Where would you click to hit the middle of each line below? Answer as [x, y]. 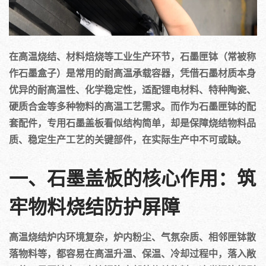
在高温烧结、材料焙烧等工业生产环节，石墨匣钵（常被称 [132, 56]
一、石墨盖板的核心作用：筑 [132, 180]
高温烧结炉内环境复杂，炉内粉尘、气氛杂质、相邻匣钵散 [132, 237]
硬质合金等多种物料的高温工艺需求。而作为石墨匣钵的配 [132, 106]
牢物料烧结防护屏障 [94, 208]
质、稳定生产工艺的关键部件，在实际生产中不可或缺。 [128, 139]
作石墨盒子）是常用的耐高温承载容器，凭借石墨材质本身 [132, 73]
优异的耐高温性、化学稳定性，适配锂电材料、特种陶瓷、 [132, 89]
